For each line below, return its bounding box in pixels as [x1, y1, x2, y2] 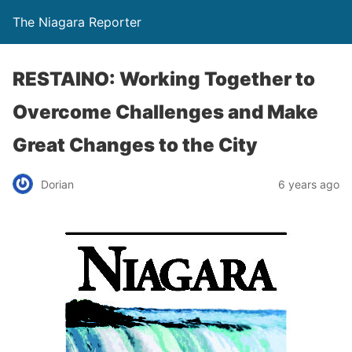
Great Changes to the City [13, 134, 258, 156]
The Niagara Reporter [13, 14, 141, 30]
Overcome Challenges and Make [13, 101, 318, 123]
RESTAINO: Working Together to [13, 68, 315, 90]
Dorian [41, 177, 74, 191]
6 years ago [278, 177, 339, 191]
